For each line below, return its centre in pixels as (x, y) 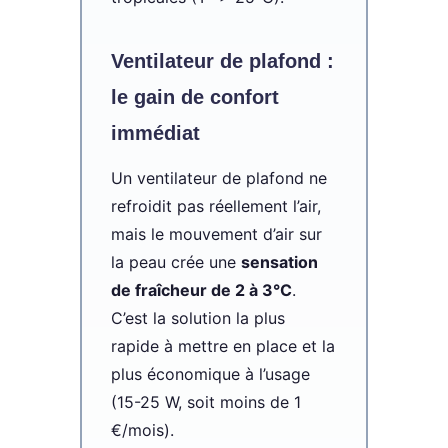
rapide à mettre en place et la (222, 345)
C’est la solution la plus (197, 317)
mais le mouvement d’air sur (216, 233)
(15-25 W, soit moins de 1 (205, 401)
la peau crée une (175, 261)
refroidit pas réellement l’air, (215, 205)
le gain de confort (194, 96)
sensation (279, 261)
